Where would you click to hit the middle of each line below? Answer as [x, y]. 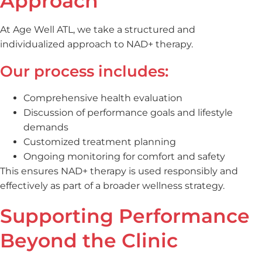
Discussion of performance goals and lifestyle [128, 113]
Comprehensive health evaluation [103, 98]
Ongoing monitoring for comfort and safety [124, 157]
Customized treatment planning [100, 142]
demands [46, 127]
